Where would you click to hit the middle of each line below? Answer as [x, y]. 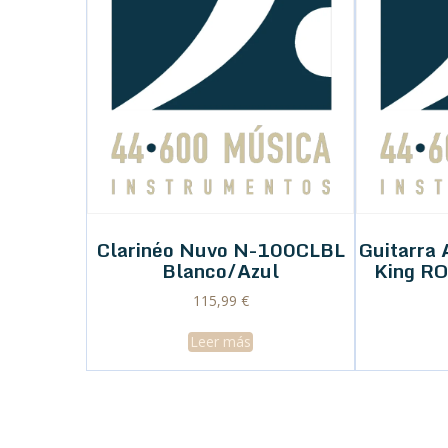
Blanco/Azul [220, 271]
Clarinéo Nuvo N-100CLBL [220, 250]
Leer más [220, 341]
